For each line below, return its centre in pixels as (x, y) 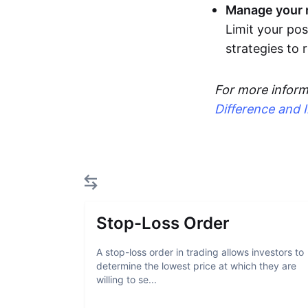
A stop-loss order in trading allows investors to (200, 252)
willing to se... (126, 279)
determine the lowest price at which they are (196, 266)
